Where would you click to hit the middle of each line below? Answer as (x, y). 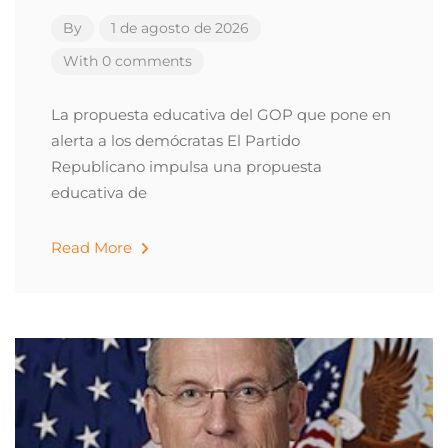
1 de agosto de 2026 (180, 28)
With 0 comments (127, 61)
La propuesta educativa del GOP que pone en (221, 114)
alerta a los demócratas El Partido (175, 140)
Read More (93, 247)
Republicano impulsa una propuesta (186, 166)
